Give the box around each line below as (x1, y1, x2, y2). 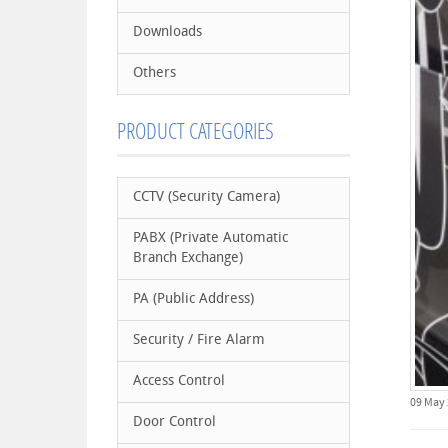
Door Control (133, 415, 216, 430)
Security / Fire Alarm (133, 333, 265, 348)
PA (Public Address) (133, 292, 254, 307)
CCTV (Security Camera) (133, 190, 280, 205)
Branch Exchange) (133, 251, 243, 266)
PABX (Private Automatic (133, 231, 288, 246)
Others (133, 66, 176, 81)
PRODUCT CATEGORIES (117, 116, 274, 145)
